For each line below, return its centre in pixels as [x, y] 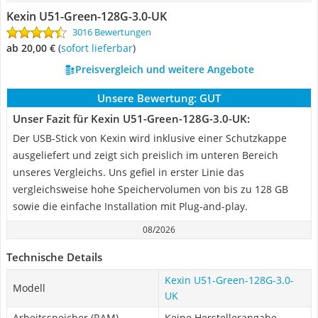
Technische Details [54, 257]
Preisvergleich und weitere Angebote [164, 69]
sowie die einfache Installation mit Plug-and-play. [130, 206]
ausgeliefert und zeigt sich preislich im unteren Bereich [146, 155]
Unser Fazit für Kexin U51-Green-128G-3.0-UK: [131, 119]
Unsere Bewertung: [147, 98]
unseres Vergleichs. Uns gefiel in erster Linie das [128, 172]
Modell [29, 288]
